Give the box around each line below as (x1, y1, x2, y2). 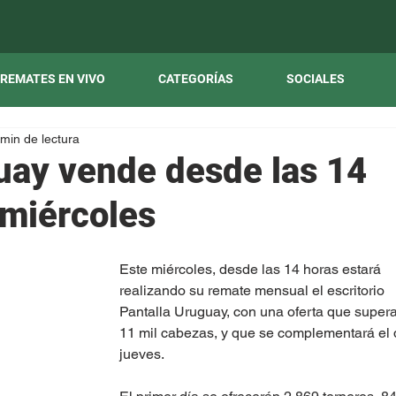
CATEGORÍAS (158, 72, 233, 86)
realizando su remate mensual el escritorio (119, 282, 388, 299)
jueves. (119, 346, 164, 362)
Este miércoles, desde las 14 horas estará (119, 261, 385, 278)
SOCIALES (286, 72, 345, 86)
